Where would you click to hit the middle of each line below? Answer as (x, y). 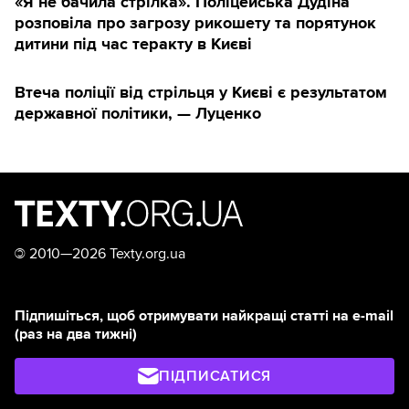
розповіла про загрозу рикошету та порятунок (195, 22)
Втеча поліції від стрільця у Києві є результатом (201, 92)
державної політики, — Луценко (138, 113)
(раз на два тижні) (76, 334)
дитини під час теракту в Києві (133, 43)
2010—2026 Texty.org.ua (105, 253)
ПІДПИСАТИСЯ (215, 376)
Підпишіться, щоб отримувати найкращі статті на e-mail (204, 315)
